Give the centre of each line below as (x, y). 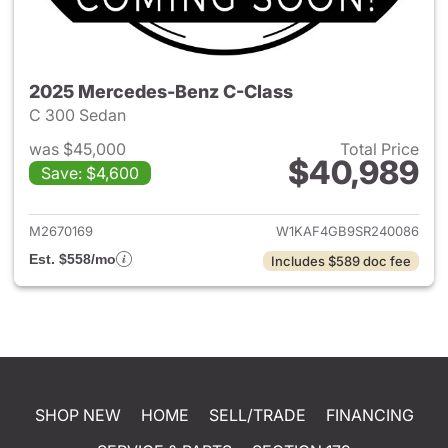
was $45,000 (77, 149)
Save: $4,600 (90, 173)
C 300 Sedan (79, 115)
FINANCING (369, 414)
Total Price (379, 149)
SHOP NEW (77, 414)
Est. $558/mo (72, 259)
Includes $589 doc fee (341, 261)
